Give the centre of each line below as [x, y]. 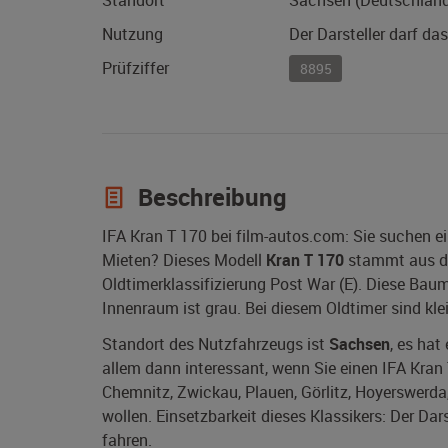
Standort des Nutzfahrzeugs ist [215, 344]
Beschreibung [209, 197]
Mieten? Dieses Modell [184, 260]
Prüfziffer [135, 68]
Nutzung [132, 34]
